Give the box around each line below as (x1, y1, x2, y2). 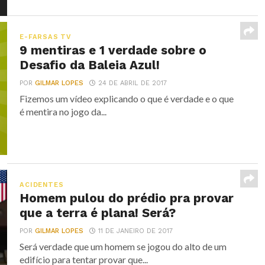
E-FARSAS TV (20, 33, 72, 41)
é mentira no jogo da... (20, 106, 107, 117)
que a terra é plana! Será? (20, 206, 176, 220)
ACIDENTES (20, 181, 64, 189)
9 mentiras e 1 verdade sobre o (20, 43, 207, 57)
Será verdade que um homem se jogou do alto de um (20, 241, 227, 252)
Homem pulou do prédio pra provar (20, 191, 234, 205)
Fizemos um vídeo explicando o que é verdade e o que (20, 93, 234, 104)
